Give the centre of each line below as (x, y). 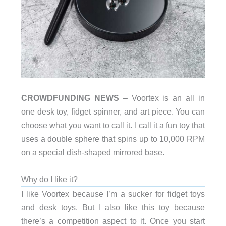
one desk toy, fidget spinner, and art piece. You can (113, 111)
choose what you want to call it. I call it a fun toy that (113, 125)
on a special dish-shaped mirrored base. (93, 152)
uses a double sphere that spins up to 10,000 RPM (113, 139)
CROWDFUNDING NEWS (70, 98)
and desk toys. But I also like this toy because (113, 208)
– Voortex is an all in (162, 98)
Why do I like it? (49, 179)
